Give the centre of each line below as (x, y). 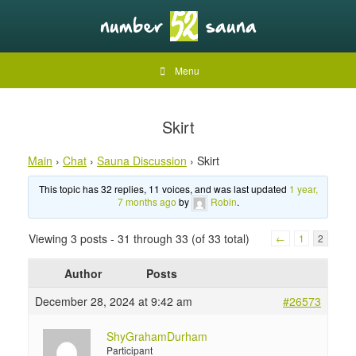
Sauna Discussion (142, 161)
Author (83, 273)
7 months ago (147, 202)
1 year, (303, 189)
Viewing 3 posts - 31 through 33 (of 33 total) (139, 238)
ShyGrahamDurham (157, 336)
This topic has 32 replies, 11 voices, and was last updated (164, 189)
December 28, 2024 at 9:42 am (114, 301)
